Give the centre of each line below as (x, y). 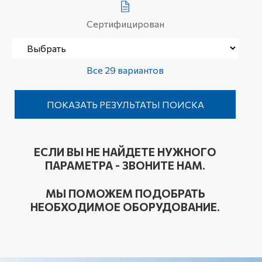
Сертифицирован (125, 24)
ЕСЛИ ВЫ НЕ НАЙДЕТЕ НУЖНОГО (125, 152)
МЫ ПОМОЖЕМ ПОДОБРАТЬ (125, 193)
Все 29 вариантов (125, 70)
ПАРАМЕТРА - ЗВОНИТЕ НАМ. (125, 165)
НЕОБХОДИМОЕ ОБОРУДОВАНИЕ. (125, 207)
